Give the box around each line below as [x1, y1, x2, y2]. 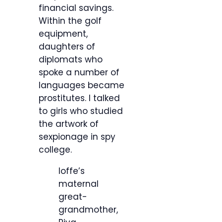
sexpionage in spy [39, 131, 115, 143]
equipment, [39, 28, 88, 40]
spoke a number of [39, 66, 119, 79]
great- [58, 191, 87, 203]
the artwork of [39, 118, 99, 130]
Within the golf [39, 15, 102, 27]
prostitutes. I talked [39, 92, 120, 105]
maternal [58, 178, 99, 190]
